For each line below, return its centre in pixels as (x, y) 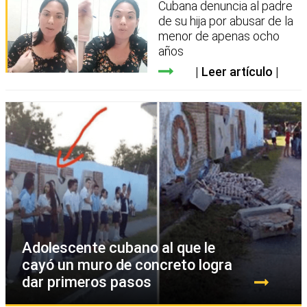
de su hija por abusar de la (226, 21)
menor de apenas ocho (219, 36)
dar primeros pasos (87, 282)
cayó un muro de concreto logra (127, 265)
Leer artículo (237, 71)
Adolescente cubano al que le (119, 247)
